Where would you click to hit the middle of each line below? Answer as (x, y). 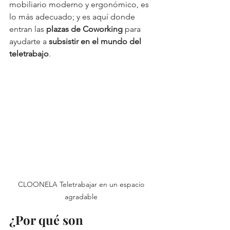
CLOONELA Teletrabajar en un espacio (82, 184)
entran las (28, 29)
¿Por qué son (48, 219)
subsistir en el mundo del (95, 42)
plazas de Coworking (85, 29)
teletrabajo (29, 54)
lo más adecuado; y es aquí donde (73, 17)
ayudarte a (28, 42)
